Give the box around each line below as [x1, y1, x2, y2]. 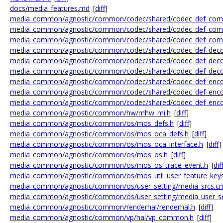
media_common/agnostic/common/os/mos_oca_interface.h [10, 139, 203, 149]
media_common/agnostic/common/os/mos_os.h [10, 150, 168, 159]
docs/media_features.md [10, 3, 90, 13]
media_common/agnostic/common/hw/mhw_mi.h [10, 108, 171, 117]
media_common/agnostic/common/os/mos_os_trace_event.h [10, 160, 208, 170]
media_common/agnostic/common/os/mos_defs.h [10, 118, 174, 128]
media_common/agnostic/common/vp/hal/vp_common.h [10, 213, 194, 222]
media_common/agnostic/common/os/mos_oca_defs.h [10, 129, 189, 138]
